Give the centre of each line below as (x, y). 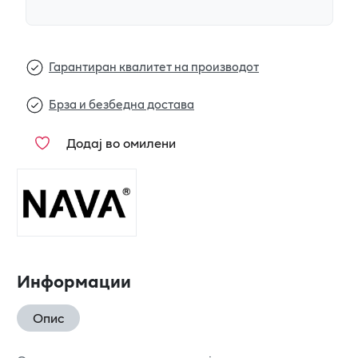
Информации (74, 281)
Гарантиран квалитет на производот (154, 67)
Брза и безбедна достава (121, 103)
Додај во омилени (121, 142)
